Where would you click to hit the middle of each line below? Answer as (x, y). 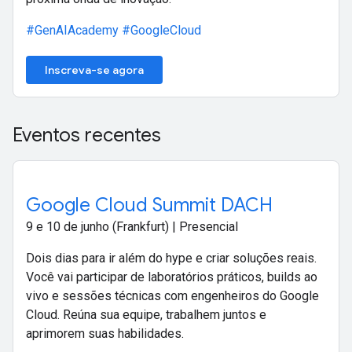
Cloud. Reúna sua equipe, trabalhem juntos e (146, 315)
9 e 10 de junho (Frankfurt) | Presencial (132, 227)
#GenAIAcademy (74, 31)
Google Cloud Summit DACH (149, 205)
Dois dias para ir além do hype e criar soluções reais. (171, 258)
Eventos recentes (87, 136)
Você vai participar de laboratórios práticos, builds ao (172, 277)
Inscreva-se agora (94, 70)
